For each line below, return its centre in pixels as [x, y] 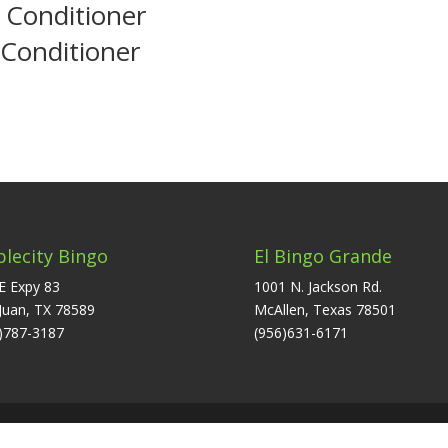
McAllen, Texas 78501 [324, 309]
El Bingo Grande [322, 255]
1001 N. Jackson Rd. [317, 286]
